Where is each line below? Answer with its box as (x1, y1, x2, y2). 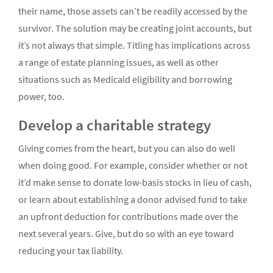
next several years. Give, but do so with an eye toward (18, 227, 234, 240)
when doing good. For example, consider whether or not (18, 159, 247, 172)
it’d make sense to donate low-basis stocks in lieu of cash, (18, 176, 252, 189)
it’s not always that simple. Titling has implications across (18, 39, 250, 52)
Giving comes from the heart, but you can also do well (18, 142, 235, 155)
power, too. (18, 90, 65, 103)
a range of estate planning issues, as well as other (18, 56, 219, 69)
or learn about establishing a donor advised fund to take (18, 193, 247, 206)
